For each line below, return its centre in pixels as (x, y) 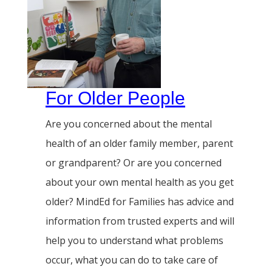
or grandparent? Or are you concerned (134, 163)
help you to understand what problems (134, 241)
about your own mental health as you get (140, 182)
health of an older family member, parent (139, 144)
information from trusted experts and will (140, 221)
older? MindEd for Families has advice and (140, 202)
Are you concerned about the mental (129, 124)
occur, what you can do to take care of (132, 260)
